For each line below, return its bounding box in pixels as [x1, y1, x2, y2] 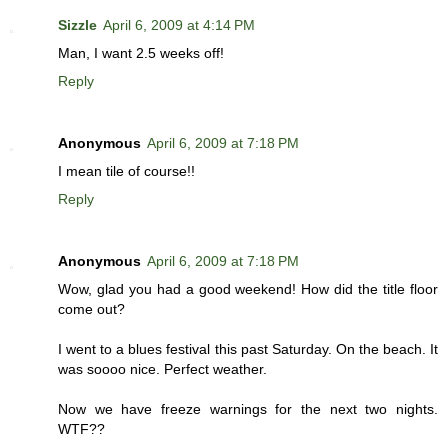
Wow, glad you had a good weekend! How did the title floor [58, 280, 438, 297]
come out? [58, 300, 125, 317]
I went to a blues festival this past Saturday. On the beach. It [58, 340, 438, 357]
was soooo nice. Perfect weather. [58, 360, 267, 377]
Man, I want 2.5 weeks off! [58, 44, 224, 61]
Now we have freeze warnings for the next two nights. [58, 400, 438, 417]
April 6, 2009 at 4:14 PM [103, 16, 255, 33]
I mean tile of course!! [58, 162, 195, 179]
